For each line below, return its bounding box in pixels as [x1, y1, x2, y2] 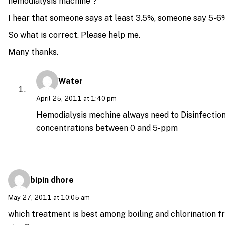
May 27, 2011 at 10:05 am [8, 194, 90, 202]
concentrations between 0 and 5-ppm [36, 123, 178, 133]
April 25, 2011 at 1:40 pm [36, 94, 117, 102]
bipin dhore [30, 175, 74, 185]
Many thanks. [8, 47, 58, 57]
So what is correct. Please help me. [8, 30, 140, 40]
